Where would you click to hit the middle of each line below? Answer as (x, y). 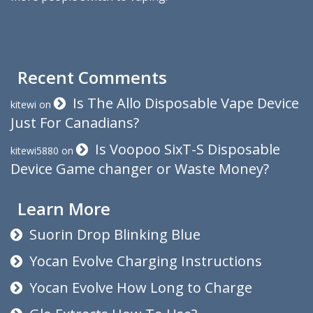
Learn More (64, 209)
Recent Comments (92, 77)
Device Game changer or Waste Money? (140, 169)
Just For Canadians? (75, 123)
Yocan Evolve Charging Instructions (146, 261)
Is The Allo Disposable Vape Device (186, 103)
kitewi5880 (35, 151)
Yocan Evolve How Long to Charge (141, 287)
